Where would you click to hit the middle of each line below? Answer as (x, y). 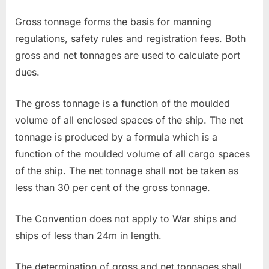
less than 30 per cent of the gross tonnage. (113, 188)
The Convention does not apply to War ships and (126, 219)
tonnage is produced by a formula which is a (116, 137)
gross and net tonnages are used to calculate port (128, 56)
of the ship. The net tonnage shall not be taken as (127, 171)
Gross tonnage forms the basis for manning (113, 22)
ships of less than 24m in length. (88, 236)
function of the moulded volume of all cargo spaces (132, 154)
